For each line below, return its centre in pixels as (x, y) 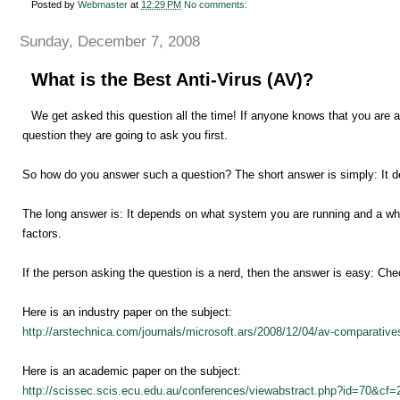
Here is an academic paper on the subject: (132, 371)
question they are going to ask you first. (125, 136)
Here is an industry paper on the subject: (127, 312)
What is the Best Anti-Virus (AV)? (172, 79)
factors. (42, 234)
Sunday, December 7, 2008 (110, 42)
